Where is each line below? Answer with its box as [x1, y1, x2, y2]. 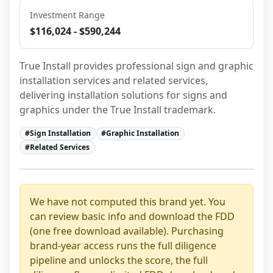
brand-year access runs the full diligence [30, 238, 216, 252]
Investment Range [30, 9, 105, 21]
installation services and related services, [19, 74, 208, 87]
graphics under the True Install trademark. [19, 103, 216, 116]
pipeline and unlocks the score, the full [30, 253, 208, 267]
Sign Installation [29, 128, 91, 139]
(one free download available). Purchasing [30, 224, 224, 238]
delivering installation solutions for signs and [19, 88, 227, 102]
